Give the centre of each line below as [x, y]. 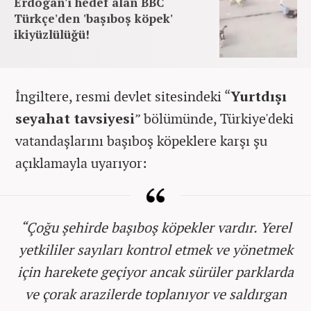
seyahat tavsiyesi [75, 118]
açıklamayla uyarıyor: [81, 162]
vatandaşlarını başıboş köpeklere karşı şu [141, 140]
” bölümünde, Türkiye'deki [214, 118]
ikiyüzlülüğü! [52, 34]
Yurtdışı [259, 96]
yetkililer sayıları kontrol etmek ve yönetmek [155, 249]
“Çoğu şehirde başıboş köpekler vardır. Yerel [155, 227]
